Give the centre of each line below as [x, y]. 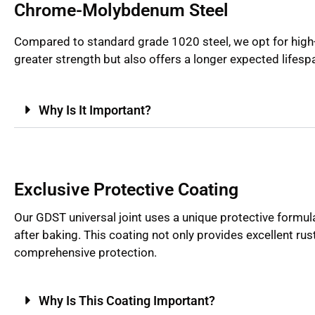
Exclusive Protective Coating [126, 190]
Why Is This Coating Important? [127, 300]
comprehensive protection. [85, 253]
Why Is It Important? [95, 110]
